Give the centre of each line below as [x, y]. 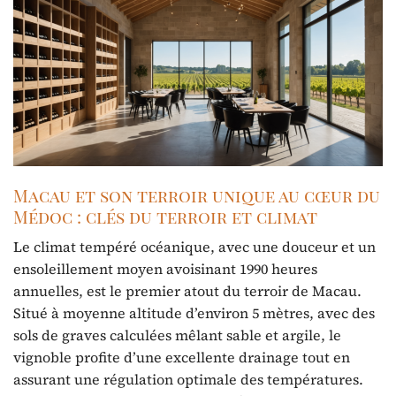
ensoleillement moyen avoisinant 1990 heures [165, 268]
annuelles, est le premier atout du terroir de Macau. [187, 290]
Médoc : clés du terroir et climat [165, 217]
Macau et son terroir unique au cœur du [197, 196]
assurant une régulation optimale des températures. [188, 379]
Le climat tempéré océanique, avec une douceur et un [194, 246]
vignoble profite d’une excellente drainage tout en [182, 357]
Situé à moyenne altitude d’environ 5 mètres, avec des [194, 312]
